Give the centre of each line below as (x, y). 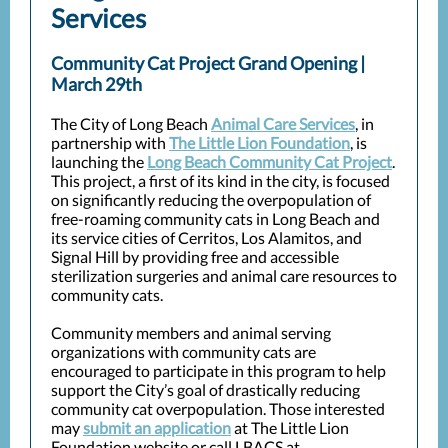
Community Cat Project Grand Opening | (208, 63)
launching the (99, 161)
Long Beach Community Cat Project (269, 161)
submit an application (157, 427)
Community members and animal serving (191, 332)
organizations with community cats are (183, 351)
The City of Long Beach (131, 123)
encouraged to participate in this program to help (218, 370)
